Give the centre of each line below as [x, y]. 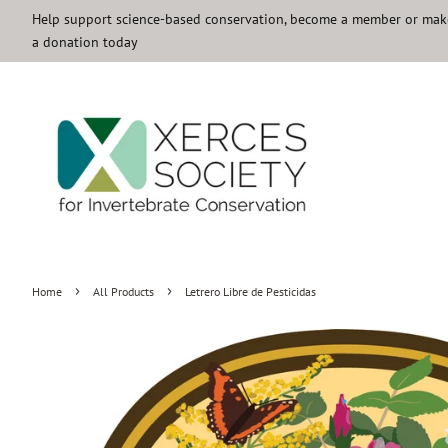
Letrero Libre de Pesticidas [250, 291]
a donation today [85, 42]
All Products [123, 291]
